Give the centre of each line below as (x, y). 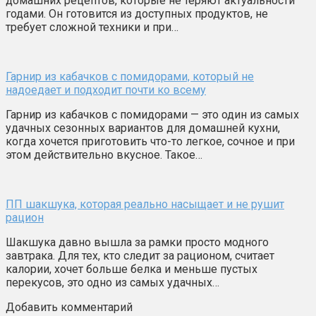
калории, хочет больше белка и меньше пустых (132, 269)
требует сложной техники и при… (92, 27)
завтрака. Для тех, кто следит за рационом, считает (140, 255)
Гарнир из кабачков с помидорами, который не (130, 76)
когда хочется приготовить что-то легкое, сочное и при (150, 141)
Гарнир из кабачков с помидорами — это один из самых (152, 114)
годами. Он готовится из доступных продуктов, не (137, 13)
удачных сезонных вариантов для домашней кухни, (143, 128)
